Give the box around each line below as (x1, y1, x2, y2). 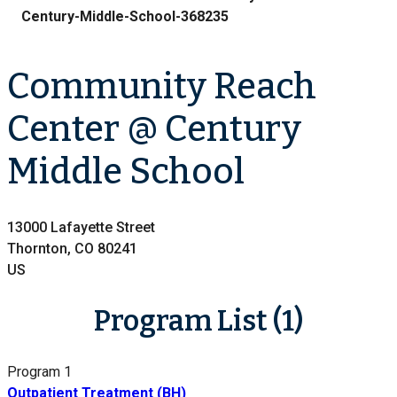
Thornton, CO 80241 (7, 239, 137, 257)
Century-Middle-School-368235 (21, 8, 229, 26)
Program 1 (7, 363, 72, 381)
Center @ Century (7, 108, 301, 152)
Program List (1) (94, 304, 303, 339)
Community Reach (7, 66, 316, 109)
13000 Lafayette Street (7, 218, 155, 236)
